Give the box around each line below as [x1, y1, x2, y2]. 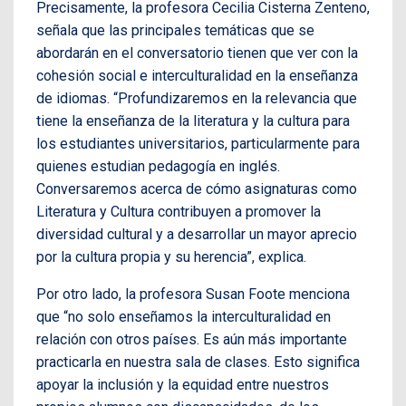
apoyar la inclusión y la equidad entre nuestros [36, 376, 329, 394]
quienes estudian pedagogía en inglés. [36, 158, 280, 176]
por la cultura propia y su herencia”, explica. [36, 248, 306, 266]
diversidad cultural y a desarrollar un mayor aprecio [36, 226, 357, 244]
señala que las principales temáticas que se [36, 22, 314, 40]
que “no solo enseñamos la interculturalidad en [36, 308, 331, 326]
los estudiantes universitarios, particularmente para [36, 135, 360, 153]
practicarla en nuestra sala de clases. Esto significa [36, 353, 360, 372]
